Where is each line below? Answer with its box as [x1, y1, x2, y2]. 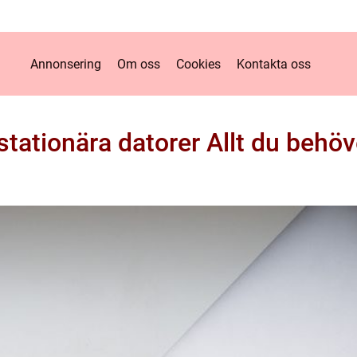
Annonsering [29, 56, 101, 72]
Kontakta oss [236, 56, 311, 72]
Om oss [116, 56, 160, 72]
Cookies [175, 56, 221, 72]
